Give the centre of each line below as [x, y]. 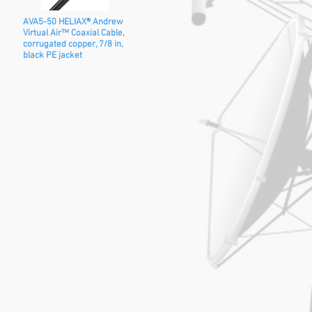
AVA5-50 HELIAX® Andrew [73, 22]
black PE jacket [53, 56]
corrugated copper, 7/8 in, [73, 45]
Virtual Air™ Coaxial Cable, [74, 33]
